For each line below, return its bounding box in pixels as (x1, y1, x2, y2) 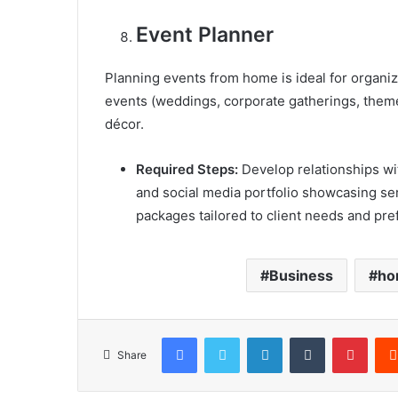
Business (268, 267, 333, 285)
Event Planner (136, 22, 274, 48)
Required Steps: (136, 161, 238, 179)
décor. (105, 115, 144, 133)
